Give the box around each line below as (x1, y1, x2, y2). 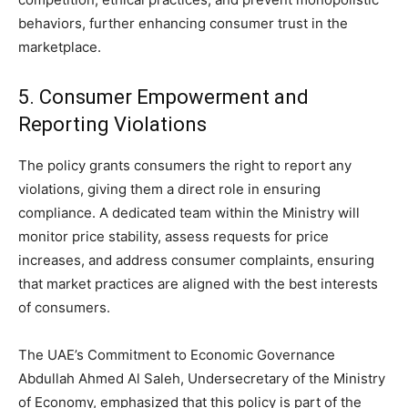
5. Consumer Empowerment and (18, 86, 309, 109)
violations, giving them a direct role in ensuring (18, 180, 321, 199)
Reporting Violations (18, 113, 207, 137)
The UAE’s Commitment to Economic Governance (18, 346, 335, 364)
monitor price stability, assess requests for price (18, 228, 329, 246)
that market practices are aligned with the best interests (18, 275, 378, 293)
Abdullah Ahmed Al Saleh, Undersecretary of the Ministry (18, 370, 385, 388)
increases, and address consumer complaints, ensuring (18, 251, 374, 270)
